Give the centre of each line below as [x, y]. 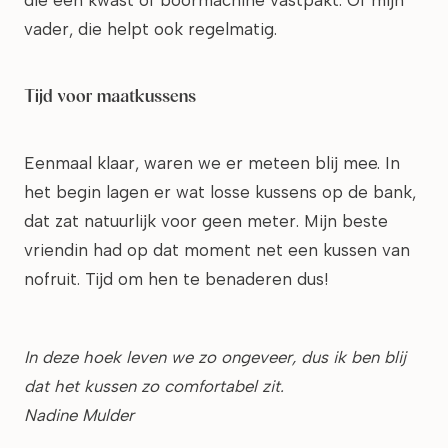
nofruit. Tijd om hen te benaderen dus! [181, 279]
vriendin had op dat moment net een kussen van [217, 250]
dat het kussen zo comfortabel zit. [154, 386]
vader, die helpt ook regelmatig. [153, 29]
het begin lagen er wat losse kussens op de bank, [220, 192]
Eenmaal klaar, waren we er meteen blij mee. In [212, 163]
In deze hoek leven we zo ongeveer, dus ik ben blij [215, 357]
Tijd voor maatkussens [110, 95]
